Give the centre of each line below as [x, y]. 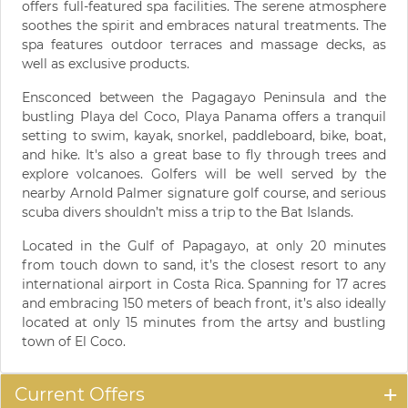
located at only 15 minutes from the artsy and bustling [204, 322]
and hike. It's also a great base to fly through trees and [204, 155]
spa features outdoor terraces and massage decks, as [204, 45]
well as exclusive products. [106, 64]
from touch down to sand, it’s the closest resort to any [204, 265]
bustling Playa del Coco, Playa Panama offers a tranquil [204, 117]
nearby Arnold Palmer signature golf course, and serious [204, 193]
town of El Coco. [74, 342]
